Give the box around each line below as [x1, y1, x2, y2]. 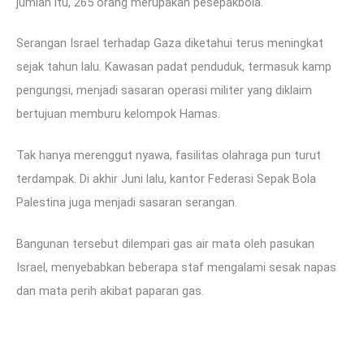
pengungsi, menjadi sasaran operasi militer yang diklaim [16, 83, 312, 98]
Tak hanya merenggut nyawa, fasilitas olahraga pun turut [16, 148, 321, 163]
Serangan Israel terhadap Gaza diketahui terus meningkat [16, 36, 323, 51]
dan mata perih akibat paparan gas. [16, 284, 204, 299]
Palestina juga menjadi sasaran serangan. [16, 195, 240, 210]
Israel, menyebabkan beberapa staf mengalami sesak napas [16, 260, 336, 275]
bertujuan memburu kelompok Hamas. [16, 106, 220, 122]
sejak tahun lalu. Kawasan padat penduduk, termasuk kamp [16, 59, 331, 75]
